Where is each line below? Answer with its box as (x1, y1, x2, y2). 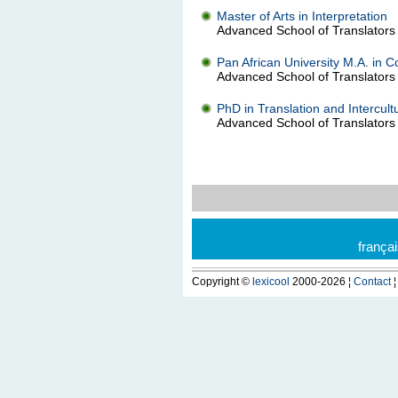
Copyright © (191, 275, 252, 288)
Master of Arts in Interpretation (216, 9, 387, 23)
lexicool (251, 275, 290, 288)
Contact (353, 275, 391, 288)
